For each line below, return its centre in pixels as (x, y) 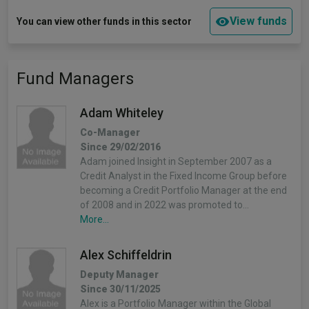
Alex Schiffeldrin (126, 255)
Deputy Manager (119, 275)
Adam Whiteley (122, 113)
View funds (258, 21)
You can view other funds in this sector (104, 21)
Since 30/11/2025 (120, 289)
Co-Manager (110, 132)
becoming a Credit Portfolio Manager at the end (183, 190)
